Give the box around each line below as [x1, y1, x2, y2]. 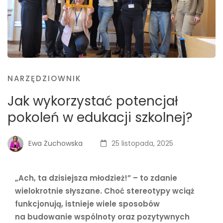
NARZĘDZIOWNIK [7, 73, 81, 84]
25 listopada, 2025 [110, 138, 173, 148]
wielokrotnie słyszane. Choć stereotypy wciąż [15, 186, 194, 197]
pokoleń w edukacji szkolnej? [7, 109, 193, 127]
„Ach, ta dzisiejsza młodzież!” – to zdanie [15, 173, 177, 184]
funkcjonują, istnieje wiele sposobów [15, 199, 160, 210]
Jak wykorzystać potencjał [7, 92, 178, 111]
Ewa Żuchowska [26, 138, 83, 148]
